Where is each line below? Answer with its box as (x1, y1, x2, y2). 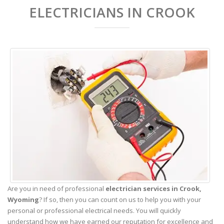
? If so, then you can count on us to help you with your (39, 194, 201, 204)
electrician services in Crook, (105, 183, 201, 193)
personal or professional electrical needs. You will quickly (7, 205, 181, 215)
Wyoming (7, 194, 39, 204)
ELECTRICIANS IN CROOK (29, 2, 195, 21)
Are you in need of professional (7, 183, 105, 193)
